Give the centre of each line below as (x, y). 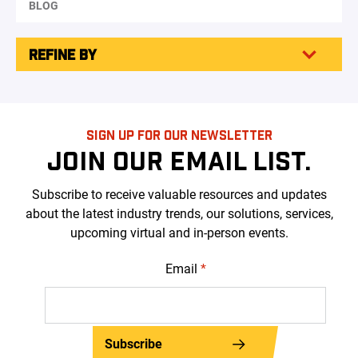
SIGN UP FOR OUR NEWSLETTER (179, 134)
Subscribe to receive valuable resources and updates (179, 194)
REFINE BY (63, 54)
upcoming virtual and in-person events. (179, 233)
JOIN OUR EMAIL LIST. (179, 159)
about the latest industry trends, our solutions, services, (179, 213)
